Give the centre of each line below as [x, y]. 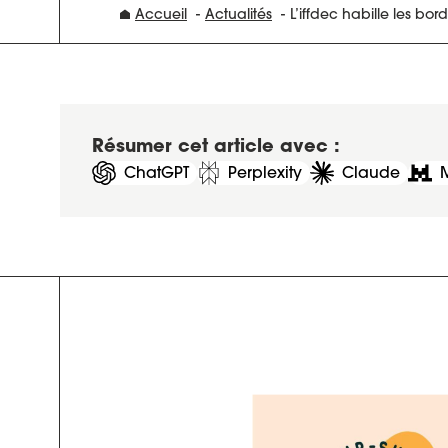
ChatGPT [156, 172]
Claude [370, 172]
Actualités [238, 14]
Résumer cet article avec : [216, 148]
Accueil [161, 14]
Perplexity [265, 172]
